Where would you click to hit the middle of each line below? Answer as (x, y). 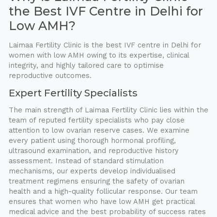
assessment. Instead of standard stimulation (86, 161)
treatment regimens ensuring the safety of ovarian (96, 181)
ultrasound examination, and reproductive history (93, 151)
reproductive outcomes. (50, 76)
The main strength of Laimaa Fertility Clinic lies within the (108, 110)
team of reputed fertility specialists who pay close (96, 120)
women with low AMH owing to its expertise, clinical (99, 55)
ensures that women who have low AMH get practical (101, 202)
